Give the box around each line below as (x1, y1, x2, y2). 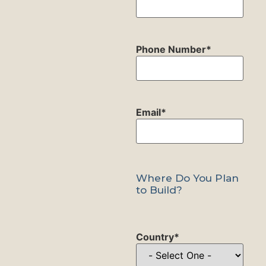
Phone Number (135, 43, 206, 56)
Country (135, 231, 174, 243)
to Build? (135, 183, 182, 196)
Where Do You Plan (135, 172, 239, 184)
